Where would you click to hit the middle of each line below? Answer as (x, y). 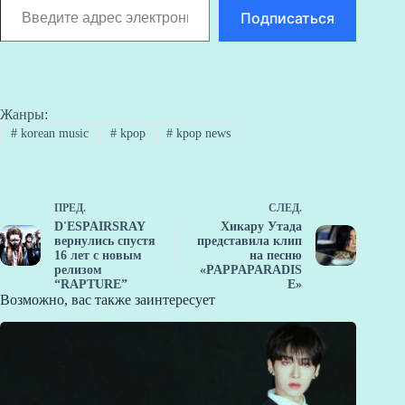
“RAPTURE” (91, 285)
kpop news (202, 134)
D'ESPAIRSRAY (99, 227)
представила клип (250, 241)
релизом (78, 270)
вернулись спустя (105, 241)
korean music (52, 134)
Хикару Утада (262, 227)
